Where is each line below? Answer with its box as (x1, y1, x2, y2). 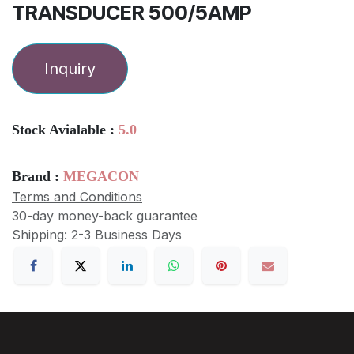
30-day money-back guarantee (12, 208, 198, 224)
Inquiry (44, 59, 96, 79)
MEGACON (63, 168, 139, 185)
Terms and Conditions (12, 189, 142, 205)
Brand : (12, 168, 63, 185)
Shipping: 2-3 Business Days (12, 227, 182, 243)
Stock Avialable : (12, 122, 119, 138)
